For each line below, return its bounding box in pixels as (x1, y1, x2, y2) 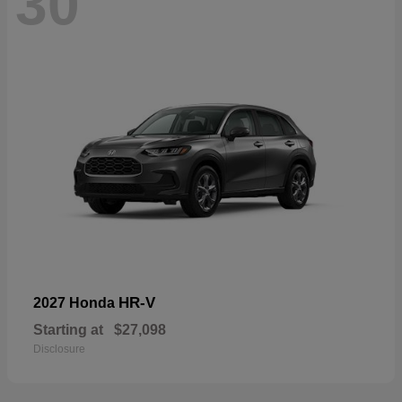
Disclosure (33, 343, 85, 356)
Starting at (33, 322, 103, 338)
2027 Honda (33, 295, 118, 311)
